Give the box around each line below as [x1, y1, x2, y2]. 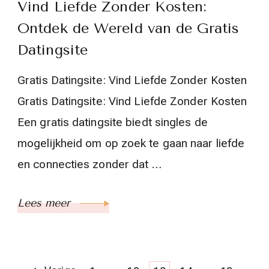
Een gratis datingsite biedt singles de [17, 115, 208, 129]
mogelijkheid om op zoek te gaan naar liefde [17, 136, 245, 150]
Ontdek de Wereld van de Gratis [17, 19, 240, 37]
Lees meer [17, 196, 74, 210]
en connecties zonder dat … [17, 157, 162, 171]
